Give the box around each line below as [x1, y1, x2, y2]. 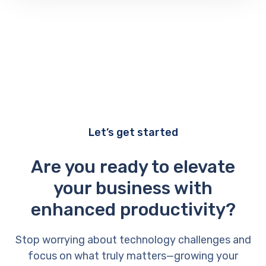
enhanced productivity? [30, 199, 236, 220]
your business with [53, 178, 213, 199]
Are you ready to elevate [31, 156, 235, 178]
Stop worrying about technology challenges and [15, 233, 251, 246]
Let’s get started [88, 126, 178, 139]
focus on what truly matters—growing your [28, 249, 238, 262]
